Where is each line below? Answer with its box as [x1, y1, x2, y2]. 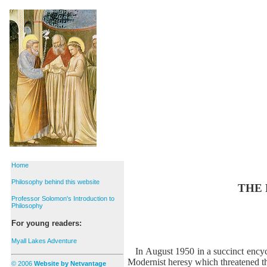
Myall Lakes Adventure [11, 237, 77, 245]
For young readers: [11, 219, 82, 228]
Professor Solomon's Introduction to [11, 195, 115, 203]
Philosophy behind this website [11, 178, 100, 186]
